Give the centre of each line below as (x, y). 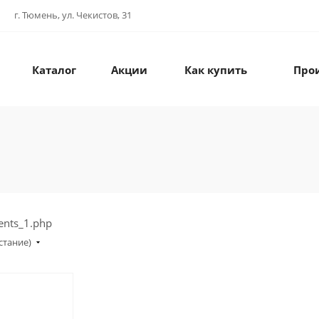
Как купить (216, 70)
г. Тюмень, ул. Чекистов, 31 (73, 15)
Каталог (54, 70)
